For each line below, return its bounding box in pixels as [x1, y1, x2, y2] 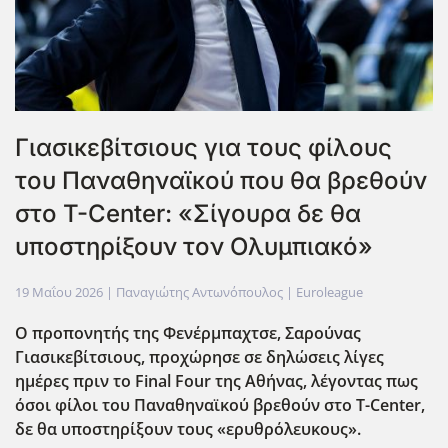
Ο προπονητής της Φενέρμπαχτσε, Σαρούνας [15, 322, 361, 345]
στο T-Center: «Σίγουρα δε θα [15, 199, 361, 229]
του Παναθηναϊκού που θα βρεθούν [15, 166, 427, 196]
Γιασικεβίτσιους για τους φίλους [15, 133, 392, 163]
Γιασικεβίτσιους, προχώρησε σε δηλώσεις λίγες [15, 346, 384, 369]
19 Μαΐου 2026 [15, 283, 103, 302]
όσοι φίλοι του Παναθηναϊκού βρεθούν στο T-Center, [15, 394, 425, 417]
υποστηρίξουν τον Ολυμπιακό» [15, 232, 373, 262]
